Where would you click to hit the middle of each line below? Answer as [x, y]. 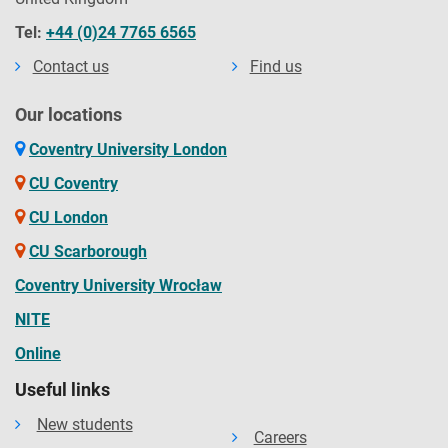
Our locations [68, 114]
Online [38, 353]
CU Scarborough [88, 251]
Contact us [70, 66]
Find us [275, 66]
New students [84, 424]
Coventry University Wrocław [118, 285]
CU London [68, 217]
